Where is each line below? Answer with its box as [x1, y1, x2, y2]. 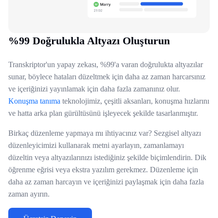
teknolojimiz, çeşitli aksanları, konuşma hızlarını [60, 97, 209, 106]
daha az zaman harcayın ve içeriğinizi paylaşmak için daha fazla [8, 178, 204, 186]
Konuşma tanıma [8, 97, 60, 106]
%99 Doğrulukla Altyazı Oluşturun [8, 35, 170, 47]
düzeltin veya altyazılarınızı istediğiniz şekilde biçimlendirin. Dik [8, 153, 206, 162]
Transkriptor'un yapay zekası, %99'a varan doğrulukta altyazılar [8, 60, 203, 69]
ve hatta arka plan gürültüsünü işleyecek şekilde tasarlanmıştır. [8, 109, 198, 118]
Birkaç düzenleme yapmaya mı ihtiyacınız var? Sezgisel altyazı [8, 129, 201, 138]
